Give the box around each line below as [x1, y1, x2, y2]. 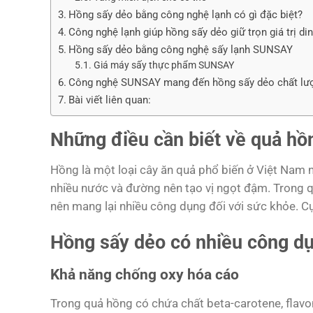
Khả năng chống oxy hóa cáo [50, 266, 239, 284]
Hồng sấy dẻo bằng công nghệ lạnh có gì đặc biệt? [68, 8, 303, 22]
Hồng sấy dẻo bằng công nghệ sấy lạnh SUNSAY [68, 43, 293, 57]
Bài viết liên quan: [68, 94, 152, 107]
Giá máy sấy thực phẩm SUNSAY [93, 59, 234, 71]
